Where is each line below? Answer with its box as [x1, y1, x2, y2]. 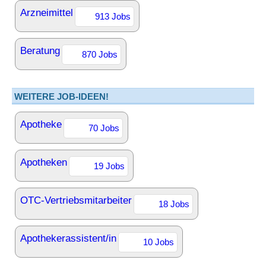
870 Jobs [82, 49, 118, 59]
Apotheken [20, 157, 67, 168]
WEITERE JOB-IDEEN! [14, 91, 109, 102]
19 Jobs [94, 161, 125, 171]
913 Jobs [95, 11, 131, 21]
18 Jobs [159, 199, 189, 209]
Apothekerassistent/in [20, 233, 116, 244]
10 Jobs [143, 237, 174, 247]
